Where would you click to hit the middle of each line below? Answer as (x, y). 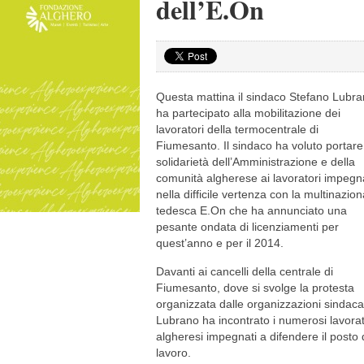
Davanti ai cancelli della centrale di (245, 271)
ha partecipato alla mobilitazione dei (248, 113)
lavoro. (173, 353)
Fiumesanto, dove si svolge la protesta (255, 288)
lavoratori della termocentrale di (237, 129)
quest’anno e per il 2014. (220, 243)
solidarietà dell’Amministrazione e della (256, 162)
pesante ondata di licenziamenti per (247, 227)
